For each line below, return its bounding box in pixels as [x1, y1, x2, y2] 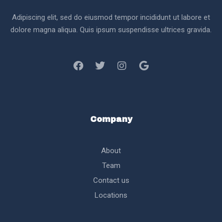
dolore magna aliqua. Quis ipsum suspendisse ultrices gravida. [10, 25, 212, 35]
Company [90, 115, 132, 124]
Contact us [93, 176, 129, 185]
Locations [95, 191, 127, 200]
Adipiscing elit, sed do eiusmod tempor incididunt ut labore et [12, 13, 210, 22]
